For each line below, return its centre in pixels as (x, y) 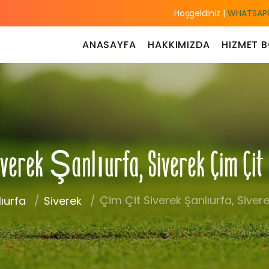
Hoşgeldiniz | (200, 13)
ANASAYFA (109, 44)
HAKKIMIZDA (179, 44)
